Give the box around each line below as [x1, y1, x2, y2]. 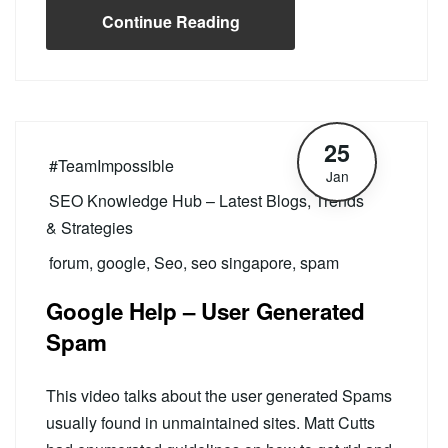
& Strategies [46, 216, 133, 239]
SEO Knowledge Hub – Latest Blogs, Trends [49, 189, 364, 212]
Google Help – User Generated [46, 295, 365, 327]
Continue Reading [101, 10, 240, 33]
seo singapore [191, 251, 292, 274]
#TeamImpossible [49, 154, 174, 177]
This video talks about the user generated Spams [46, 384, 392, 407]
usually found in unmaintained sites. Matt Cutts [46, 411, 375, 434]
